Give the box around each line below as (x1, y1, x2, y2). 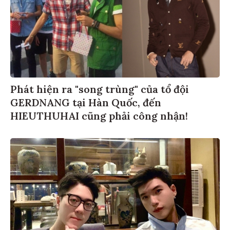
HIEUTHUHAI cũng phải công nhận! (10, 110, 188, 124)
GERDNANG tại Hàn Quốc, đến (10, 97, 161, 110)
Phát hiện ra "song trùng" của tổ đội (10, 84, 189, 97)
